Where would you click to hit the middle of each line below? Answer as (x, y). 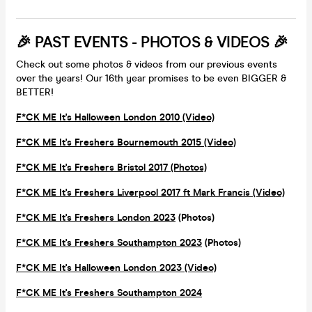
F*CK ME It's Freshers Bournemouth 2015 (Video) (126, 142)
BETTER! (35, 92)
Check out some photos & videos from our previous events (147, 64)
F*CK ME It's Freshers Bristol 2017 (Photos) (111, 167)
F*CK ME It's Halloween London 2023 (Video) (116, 267)
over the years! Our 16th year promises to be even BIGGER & (151, 78)
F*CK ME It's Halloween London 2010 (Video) (115, 117)
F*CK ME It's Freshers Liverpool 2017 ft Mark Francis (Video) (150, 192)
